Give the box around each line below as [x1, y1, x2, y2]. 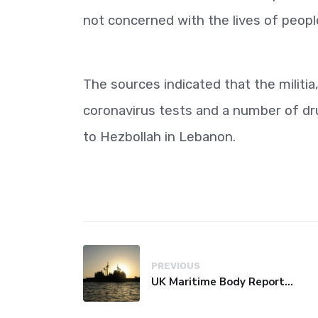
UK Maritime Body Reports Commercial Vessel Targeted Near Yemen [285, 274, 293, 289]
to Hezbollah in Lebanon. [83, 128, 236, 146]
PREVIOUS [151, 260, 200, 271]
